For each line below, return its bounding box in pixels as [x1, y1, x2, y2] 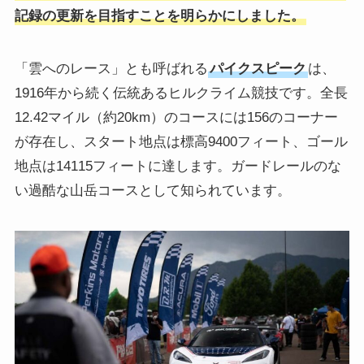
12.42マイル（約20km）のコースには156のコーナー [14, 109, 338, 125]
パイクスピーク [209, 60, 306, 76]
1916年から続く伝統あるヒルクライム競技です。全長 [14, 84, 348, 101]
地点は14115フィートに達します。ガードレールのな [14, 158, 341, 174]
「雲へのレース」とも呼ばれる [14, 60, 208, 76]
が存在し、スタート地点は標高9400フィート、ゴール [14, 133, 348, 149]
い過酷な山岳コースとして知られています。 [14, 182, 291, 198]
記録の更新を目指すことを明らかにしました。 [14, 8, 305, 24]
